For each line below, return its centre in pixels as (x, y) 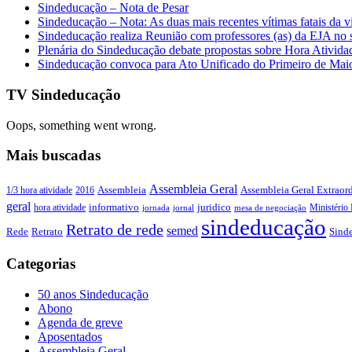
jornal (183, 208)
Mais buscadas (53, 156)
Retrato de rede (115, 230)
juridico (214, 207)
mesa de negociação (270, 208)
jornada (156, 208)
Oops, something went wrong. (81, 125)
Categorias (41, 263)
